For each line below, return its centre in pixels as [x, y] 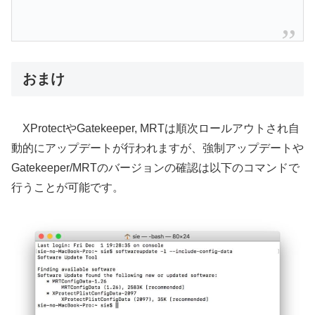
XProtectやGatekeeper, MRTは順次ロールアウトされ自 [155, 129]
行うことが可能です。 [67, 188]
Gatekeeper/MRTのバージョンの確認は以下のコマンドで [155, 168]
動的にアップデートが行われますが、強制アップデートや [157, 148]
